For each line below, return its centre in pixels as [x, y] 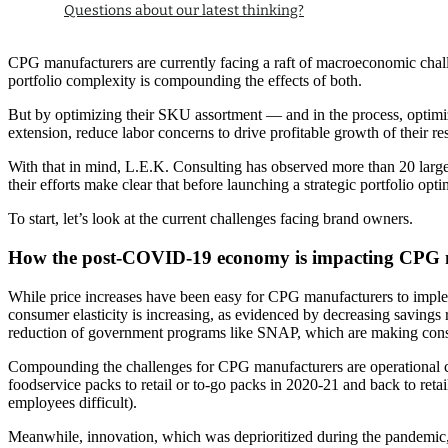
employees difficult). [72, 402]
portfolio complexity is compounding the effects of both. [185, 81]
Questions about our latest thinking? [184, 11]
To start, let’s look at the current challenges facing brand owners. [210, 219]
